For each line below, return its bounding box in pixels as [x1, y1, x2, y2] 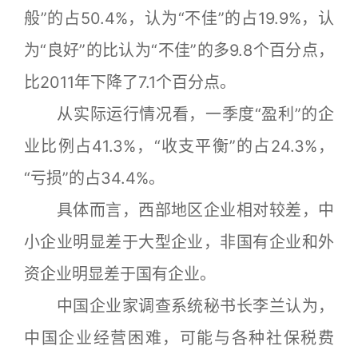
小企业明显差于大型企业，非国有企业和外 [24, 233, 334, 252]
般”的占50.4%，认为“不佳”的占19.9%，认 [24, 9, 334, 28]
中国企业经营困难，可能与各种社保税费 [24, 328, 334, 348]
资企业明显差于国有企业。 [24, 265, 216, 284]
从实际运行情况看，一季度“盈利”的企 [24, 105, 334, 124]
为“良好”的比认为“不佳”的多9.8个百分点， [24, 41, 334, 60]
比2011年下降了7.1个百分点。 [24, 73, 236, 92]
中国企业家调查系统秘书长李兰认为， [24, 296, 334, 316]
